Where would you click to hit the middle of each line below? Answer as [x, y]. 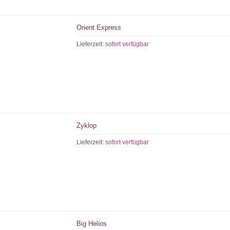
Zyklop [87, 126]
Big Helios [92, 224]
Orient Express [99, 27]
